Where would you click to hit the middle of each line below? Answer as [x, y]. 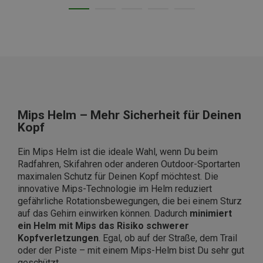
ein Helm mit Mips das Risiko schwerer [103, 226]
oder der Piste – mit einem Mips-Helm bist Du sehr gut [131, 251]
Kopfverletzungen [58, 238]
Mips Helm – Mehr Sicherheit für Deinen [129, 115]
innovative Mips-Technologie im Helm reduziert [115, 189]
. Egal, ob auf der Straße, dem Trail [168, 238]
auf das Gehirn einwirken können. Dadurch [104, 214]
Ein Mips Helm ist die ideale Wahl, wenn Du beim [118, 152]
